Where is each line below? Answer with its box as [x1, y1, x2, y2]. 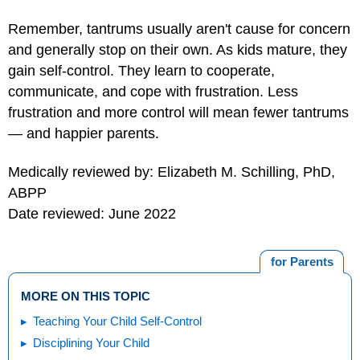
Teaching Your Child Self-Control [33, 313, 202, 328]
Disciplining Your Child [33, 335, 149, 350]
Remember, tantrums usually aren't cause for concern [8, 20, 350, 37]
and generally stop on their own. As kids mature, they [8, 41, 347, 58]
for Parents [270, 255, 333, 269]
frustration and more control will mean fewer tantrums [8, 104, 349, 121]
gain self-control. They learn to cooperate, [8, 62, 275, 79]
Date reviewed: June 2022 [8, 206, 176, 223]
